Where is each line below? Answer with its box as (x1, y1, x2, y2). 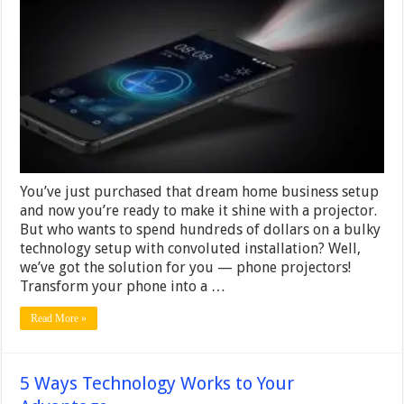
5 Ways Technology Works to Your (20, 372, 295, 394)
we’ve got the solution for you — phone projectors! (20, 258, 352, 276)
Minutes (325, 69, 369, 85)
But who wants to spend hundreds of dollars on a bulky (20, 220, 381, 238)
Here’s (325, 98, 359, 114)
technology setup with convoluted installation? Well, (20, 239, 362, 257)
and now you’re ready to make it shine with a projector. (20, 201, 378, 219)
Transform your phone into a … (20, 277, 226, 295)
